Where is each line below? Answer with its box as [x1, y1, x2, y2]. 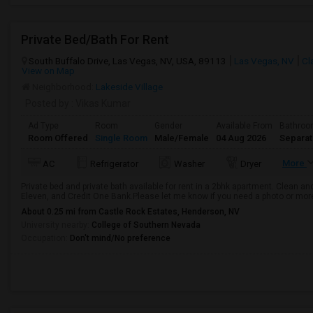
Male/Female [154, 133, 209, 143]
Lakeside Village [96, 81, 163, 92]
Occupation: [21, 233, 70, 243]
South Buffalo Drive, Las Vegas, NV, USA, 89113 [29, 55, 226, 66]
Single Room [95, 133, 147, 143]
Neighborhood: [32, 81, 94, 92]
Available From [216, 121, 272, 131]
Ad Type [28, 121, 59, 131]
